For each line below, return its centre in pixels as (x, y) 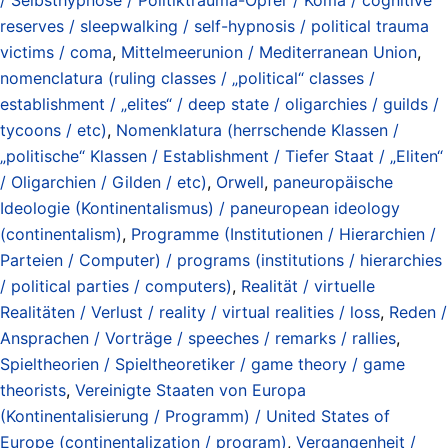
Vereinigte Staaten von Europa (190, 389)
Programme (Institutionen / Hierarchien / (283, 233)
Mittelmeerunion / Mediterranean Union (269, 51)
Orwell (240, 181)
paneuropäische (333, 181)
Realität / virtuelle (308, 285)
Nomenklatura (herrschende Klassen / (257, 129)
